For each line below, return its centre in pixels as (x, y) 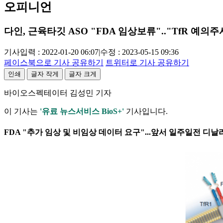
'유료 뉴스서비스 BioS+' (82, 111)
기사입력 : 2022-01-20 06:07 (51, 52)
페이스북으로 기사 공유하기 (54, 62)
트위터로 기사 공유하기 (147, 62)
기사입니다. (146, 111)
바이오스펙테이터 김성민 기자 (58, 93)
